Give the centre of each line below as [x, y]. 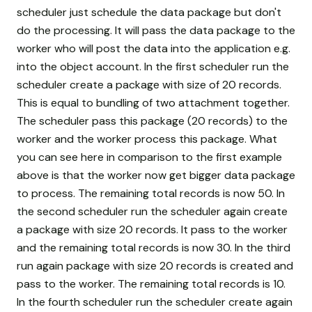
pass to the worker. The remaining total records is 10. [151, 283]
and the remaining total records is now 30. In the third [154, 247]
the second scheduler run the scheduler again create [152, 211]
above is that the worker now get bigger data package [156, 175]
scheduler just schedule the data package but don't [149, 12]
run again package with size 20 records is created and [155, 265]
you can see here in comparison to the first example [149, 157]
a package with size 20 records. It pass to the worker [152, 229]
